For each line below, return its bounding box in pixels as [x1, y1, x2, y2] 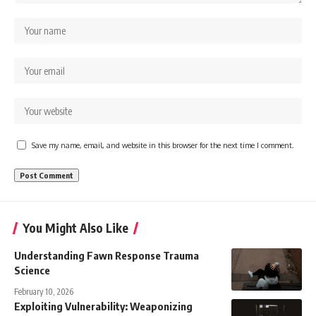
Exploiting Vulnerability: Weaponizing [14, 299, 193, 312]
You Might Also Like [23, 219, 128, 236]
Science [14, 263, 50, 276]
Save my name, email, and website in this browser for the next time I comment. [32, 140, 294, 150]
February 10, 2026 [14, 286, 73, 297]
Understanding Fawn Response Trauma [14, 248, 199, 262]
